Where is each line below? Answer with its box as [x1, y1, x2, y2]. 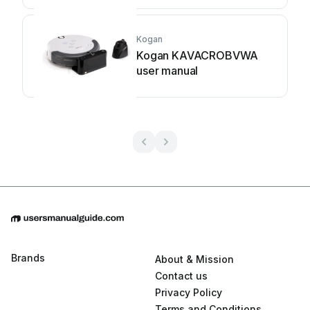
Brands [11, 252, 45, 264]
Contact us [155, 270, 208, 282]
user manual [136, 64, 199, 77]
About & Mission [155, 253, 234, 266]
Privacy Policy [155, 286, 222, 299]
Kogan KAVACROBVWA [136, 48, 259, 62]
